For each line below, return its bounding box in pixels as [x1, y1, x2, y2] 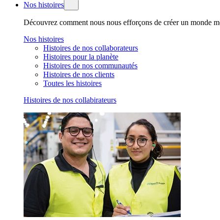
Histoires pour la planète [43, 53, 118, 61]
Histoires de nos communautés [43, 61, 137, 70]
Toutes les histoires [43, 79, 102, 87]
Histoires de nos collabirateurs [24, 96, 116, 104]
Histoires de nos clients [43, 70, 114, 79]
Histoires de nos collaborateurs [43, 44, 138, 52]
